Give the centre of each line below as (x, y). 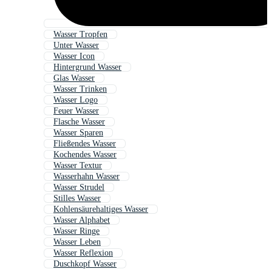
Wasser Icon (74, 56)
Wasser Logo (76, 100)
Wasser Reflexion (83, 253)
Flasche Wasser (79, 122)
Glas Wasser (74, 78)
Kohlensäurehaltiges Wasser (101, 209)
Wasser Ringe (76, 231)
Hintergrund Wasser (87, 67)
